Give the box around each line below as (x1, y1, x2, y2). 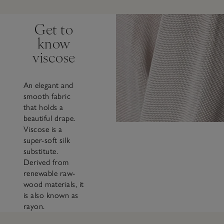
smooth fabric (23, 91, 71, 101)
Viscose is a (23, 124, 62, 134)
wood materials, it (23, 179, 84, 189)
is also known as (23, 190, 78, 200)
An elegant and (23, 80, 73, 90)
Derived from (23, 157, 69, 167)
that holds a (23, 102, 63, 112)
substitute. (23, 146, 58, 156)
